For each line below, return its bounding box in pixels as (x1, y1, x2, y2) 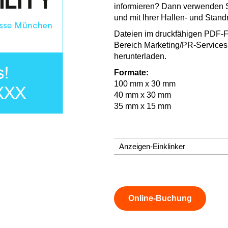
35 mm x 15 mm (114, 101, 171, 110)
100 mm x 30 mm (114, 79, 176, 88)
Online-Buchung (128, 193, 192, 203)
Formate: (114, 68, 149, 77)
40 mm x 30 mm (114, 90, 171, 99)
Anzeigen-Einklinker (119, 141, 185, 151)
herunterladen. (114, 51, 166, 61)
